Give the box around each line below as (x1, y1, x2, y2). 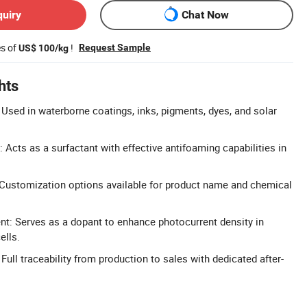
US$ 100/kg (19, 42, 69, 53)
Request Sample (79, 41, 151, 53)
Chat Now (182, 8, 229, 22)
